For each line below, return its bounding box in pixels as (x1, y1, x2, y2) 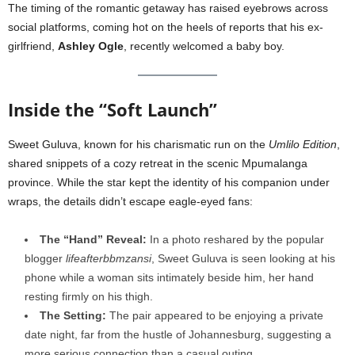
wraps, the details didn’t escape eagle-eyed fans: (8, 194, 253, 208)
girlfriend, (8, 39, 58, 52)
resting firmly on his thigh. (25, 289, 153, 303)
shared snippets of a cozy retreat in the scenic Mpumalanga (8, 156, 307, 170)
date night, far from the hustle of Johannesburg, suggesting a (25, 327, 331, 341)
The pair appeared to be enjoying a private (106, 308, 323, 322)
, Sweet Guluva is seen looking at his (151, 251, 335, 265)
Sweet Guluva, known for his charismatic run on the (8, 137, 269, 151)
